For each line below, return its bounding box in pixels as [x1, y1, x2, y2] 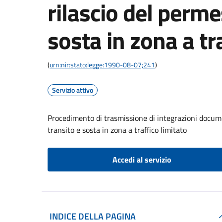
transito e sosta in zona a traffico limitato [48, 124, 187, 136]
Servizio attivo [52, 85, 93, 95]
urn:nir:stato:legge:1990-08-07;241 [50, 59, 155, 70]
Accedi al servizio [112, 154, 171, 166]
